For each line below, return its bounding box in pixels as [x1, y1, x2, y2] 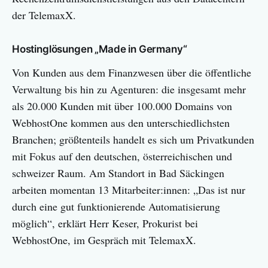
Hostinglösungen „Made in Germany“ [12, 42, 187, 55]
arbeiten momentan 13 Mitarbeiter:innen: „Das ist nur [12, 182, 245, 197]
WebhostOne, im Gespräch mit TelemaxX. [12, 232, 196, 247]
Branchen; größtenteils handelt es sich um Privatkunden [12, 132, 254, 147]
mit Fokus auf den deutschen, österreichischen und [12, 148, 232, 163]
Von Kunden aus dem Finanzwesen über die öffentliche [12, 65, 251, 80]
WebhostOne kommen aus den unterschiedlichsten [12, 115, 230, 130]
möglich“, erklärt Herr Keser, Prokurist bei [12, 215, 198, 230]
